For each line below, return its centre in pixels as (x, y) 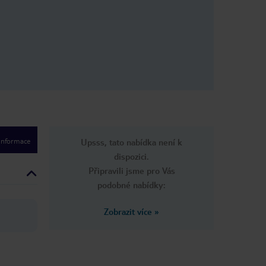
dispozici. (132, 156)
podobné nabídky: (132, 185)
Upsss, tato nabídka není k (132, 142)
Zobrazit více (128, 212)
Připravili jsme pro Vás (132, 171)
